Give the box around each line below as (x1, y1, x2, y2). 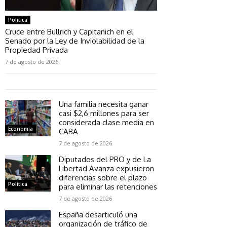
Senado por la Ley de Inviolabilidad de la (5, 35, 144, 46)
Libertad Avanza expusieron (59, 163, 154, 173)
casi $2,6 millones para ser (59, 108, 149, 118)
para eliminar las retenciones (59, 181, 157, 192)
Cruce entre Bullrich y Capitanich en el (5, 26, 133, 36)
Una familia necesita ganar (59, 99, 148, 109)
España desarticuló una (59, 209, 137, 219)
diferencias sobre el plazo (59, 172, 147, 182)
